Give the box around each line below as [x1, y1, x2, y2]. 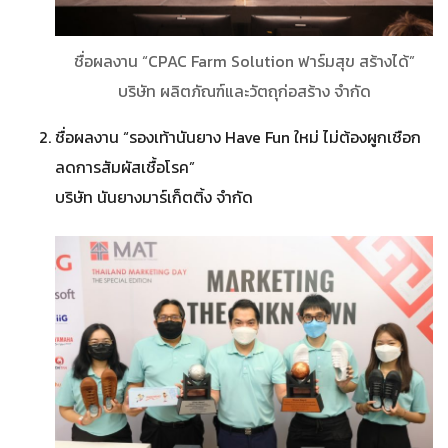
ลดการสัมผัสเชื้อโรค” [55, 154, 195, 179]
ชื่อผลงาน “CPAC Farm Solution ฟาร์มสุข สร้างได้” [73, 48, 415, 73]
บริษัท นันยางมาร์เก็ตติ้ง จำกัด [55, 184, 253, 209]
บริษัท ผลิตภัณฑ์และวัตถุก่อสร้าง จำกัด [117, 78, 371, 103]
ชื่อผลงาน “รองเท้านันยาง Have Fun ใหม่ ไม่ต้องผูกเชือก [55, 124, 421, 149]
